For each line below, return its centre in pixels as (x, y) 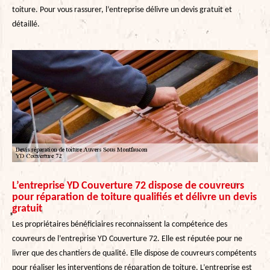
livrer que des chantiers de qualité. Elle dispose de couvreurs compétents (134, 253)
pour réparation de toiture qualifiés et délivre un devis (134, 197)
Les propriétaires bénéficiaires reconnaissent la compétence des (120, 224)
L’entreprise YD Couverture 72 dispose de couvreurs (128, 186)
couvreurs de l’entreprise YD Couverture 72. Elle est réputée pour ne (127, 239)
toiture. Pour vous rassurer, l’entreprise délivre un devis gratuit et (122, 10)
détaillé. (26, 24)
